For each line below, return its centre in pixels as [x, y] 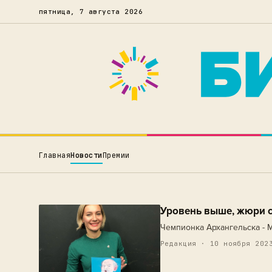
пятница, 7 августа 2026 [91, 11]
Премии [116, 155]
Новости [87, 155]
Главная [55, 155]
